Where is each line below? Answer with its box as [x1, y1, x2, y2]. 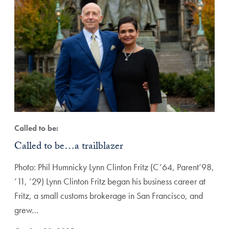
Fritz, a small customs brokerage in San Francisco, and [14, 189, 203, 201]
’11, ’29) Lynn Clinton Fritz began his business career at [14, 175, 205, 187]
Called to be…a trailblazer [14, 138, 123, 156]
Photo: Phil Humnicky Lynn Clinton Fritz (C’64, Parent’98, [14, 161, 214, 173]
